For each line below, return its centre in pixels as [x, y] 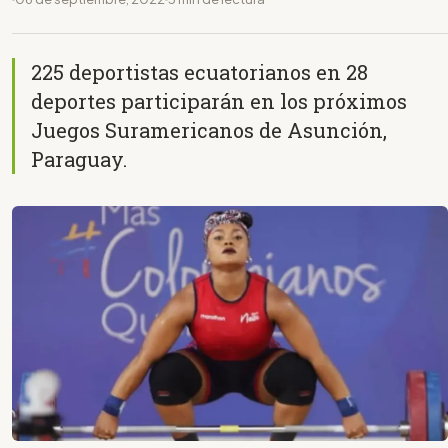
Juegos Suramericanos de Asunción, [209, 129]
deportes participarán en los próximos [219, 100]
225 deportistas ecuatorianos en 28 [199, 71]
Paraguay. [79, 158]
